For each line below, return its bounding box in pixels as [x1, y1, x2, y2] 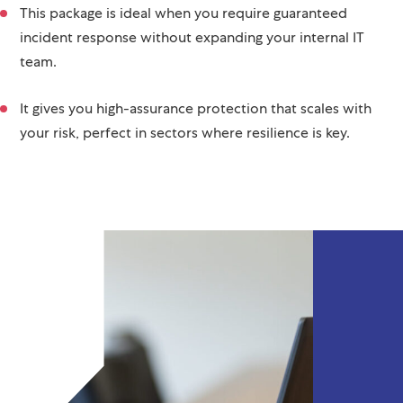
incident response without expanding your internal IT [20, 51, 364, 71]
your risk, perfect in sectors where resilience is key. [20, 147, 350, 166]
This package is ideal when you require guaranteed [20, 27, 347, 47]
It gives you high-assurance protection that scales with [20, 122, 372, 142]
